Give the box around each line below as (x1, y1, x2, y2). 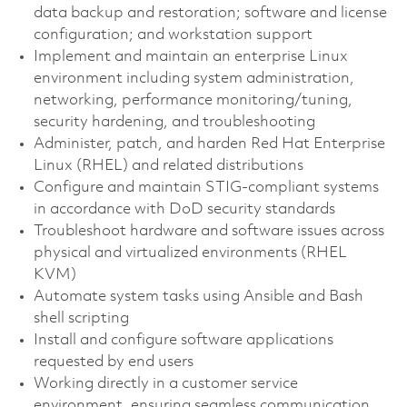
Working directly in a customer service (33, 375, 298, 392)
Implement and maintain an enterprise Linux (33, 48, 348, 65)
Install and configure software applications (33, 332, 333, 348)
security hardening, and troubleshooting (33, 114, 315, 130)
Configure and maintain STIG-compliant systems (33, 179, 379, 195)
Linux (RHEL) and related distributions (33, 157, 303, 174)
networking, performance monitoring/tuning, (33, 92, 352, 108)
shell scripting (33, 310, 129, 326)
